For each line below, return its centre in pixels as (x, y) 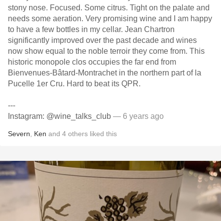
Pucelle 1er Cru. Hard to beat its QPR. (74, 84)
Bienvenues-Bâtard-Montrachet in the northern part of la (105, 73)
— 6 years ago (137, 116)
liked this (102, 134)
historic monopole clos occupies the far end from (21, 62)
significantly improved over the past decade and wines (102, 40)
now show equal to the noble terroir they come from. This (106, 51)
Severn (19, 134)
